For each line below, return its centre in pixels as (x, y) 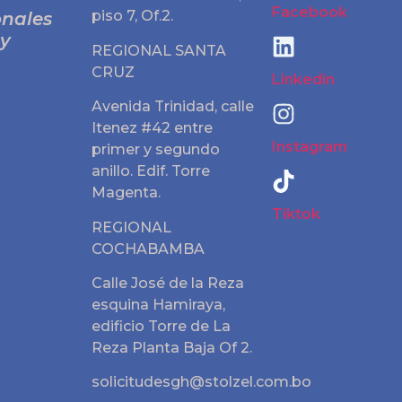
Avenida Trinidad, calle (172, 107)
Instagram (310, 147)
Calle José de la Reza (167, 283)
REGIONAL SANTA (158, 50)
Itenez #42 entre (152, 128)
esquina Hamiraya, (158, 304)
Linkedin (304, 79)
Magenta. (126, 193)
